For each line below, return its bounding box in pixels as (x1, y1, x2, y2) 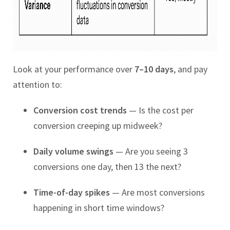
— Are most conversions (110, 186, 205, 199)
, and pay (174, 63, 207, 75)
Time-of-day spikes (33, 186, 110, 199)
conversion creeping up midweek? (33, 120, 162, 132)
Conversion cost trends (33, 104, 127, 117)
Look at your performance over (13, 63, 135, 75)
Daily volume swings (33, 145, 113, 158)
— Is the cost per (127, 104, 194, 117)
